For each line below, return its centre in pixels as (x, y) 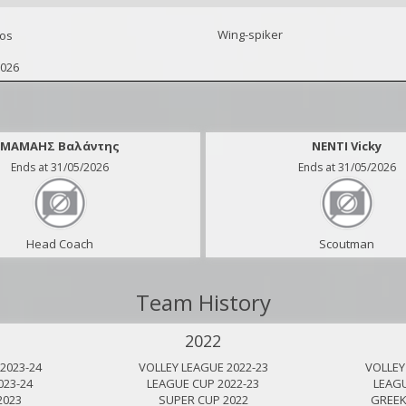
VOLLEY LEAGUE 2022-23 (203, 367)
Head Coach (59, 244)
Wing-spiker (250, 34)
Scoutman (347, 244)
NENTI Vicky (347, 146)
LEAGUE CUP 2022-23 (203, 383)
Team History (203, 302)
